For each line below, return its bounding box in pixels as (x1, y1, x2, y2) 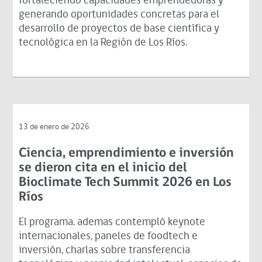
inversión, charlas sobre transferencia (19, 244, 191, 256)
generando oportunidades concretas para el (19, 9, 220, 20)
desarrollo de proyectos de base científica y (19, 23, 220, 35)
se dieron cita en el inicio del (19, 161, 188, 175)
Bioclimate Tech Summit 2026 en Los (19, 175, 232, 189)
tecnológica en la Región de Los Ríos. (19, 37, 188, 49)
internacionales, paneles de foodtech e (19, 230, 198, 242)
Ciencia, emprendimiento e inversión (19, 146, 235, 160)
